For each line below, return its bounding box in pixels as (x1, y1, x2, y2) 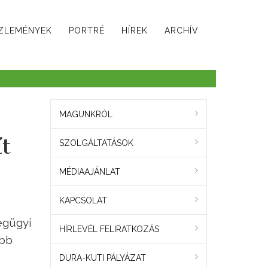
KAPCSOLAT (59, 196, 107, 206)
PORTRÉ (69, 26, 105, 35)
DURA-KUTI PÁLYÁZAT (59, 253, 146, 263)
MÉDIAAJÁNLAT (59, 167, 120, 177)
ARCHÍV (165, 26, 199, 35)
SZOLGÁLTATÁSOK (59, 138, 133, 148)
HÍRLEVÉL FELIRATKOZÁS (59, 224, 159, 234)
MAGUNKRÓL (59, 109, 112, 120)
